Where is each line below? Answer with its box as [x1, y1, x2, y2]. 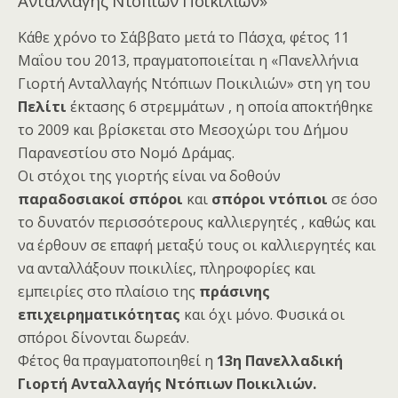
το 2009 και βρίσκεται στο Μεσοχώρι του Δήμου [18, 120, 348, 140]
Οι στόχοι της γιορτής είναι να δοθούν [18, 166, 281, 187]
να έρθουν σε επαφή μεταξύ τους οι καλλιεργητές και [18, 235, 376, 256]
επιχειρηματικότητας [18, 305, 180, 325]
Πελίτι [18, 97, 67, 117]
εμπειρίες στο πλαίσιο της [18, 282, 199, 302]
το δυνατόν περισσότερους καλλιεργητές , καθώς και [18, 212, 376, 233]
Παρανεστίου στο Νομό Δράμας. [18, 143, 235, 163]
